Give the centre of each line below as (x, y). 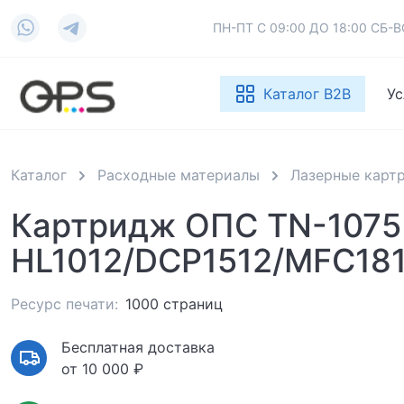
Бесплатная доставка (138, 348)
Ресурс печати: (64, 304)
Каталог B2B (308, 93)
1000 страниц (174, 304)
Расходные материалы (179, 175)
